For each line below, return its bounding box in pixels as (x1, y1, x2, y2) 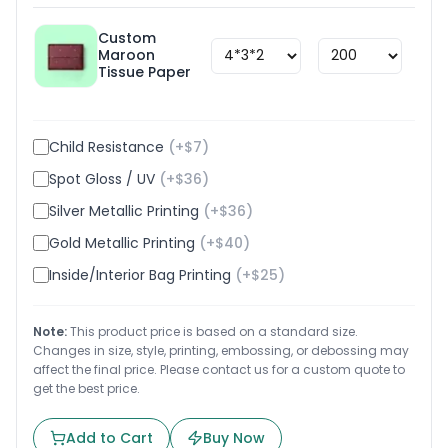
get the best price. (33, 379, 140, 397)
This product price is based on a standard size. (67, 322, 358, 340)
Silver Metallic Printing (49, 200, 199, 221)
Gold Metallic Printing (49, 232, 195, 253)
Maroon (98, 45, 155, 66)
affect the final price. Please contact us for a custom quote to (33, 360, 405, 378)
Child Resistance (49, 136, 164, 157)
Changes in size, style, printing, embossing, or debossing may (33, 341, 409, 359)
